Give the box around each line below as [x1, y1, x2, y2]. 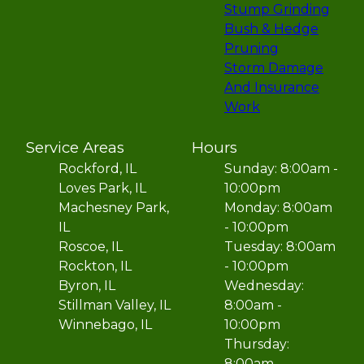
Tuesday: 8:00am [224, 239, 336, 255]
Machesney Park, [58, 200, 169, 216]
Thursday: [224, 336, 289, 353]
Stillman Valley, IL [58, 297, 171, 314]
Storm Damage [224, 60, 323, 76]
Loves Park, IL [58, 180, 146, 197]
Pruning [224, 41, 279, 57]
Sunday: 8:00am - [224, 161, 338, 177]
